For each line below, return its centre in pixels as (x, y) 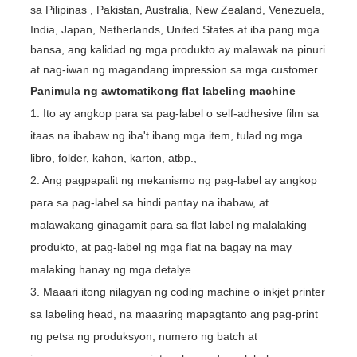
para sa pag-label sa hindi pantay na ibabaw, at (149, 203)
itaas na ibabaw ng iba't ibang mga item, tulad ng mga (166, 136)
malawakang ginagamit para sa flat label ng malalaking (168, 225)
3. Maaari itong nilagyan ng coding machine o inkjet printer (177, 292)
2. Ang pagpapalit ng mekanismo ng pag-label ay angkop (173, 180)
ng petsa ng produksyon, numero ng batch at (143, 337)
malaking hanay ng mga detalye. (112, 270)
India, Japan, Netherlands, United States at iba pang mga (175, 30)
